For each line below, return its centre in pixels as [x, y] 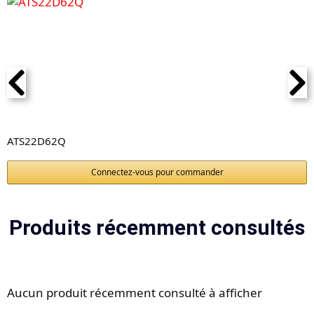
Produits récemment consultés [157, 228]
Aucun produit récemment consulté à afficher [135, 293]
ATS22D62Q [36, 141]
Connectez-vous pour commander [157, 172]
